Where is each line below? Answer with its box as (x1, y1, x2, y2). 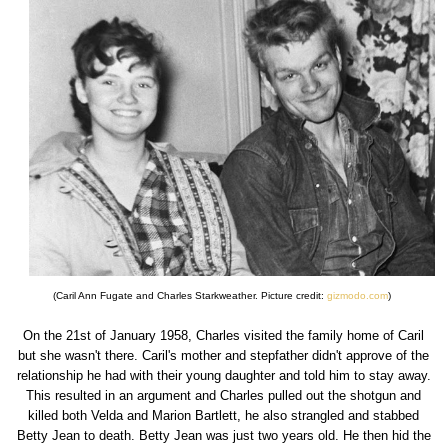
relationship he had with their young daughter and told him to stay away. (16, 367, 431, 383)
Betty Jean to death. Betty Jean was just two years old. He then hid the (16, 427, 431, 443)
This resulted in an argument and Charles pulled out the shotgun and (26, 387, 422, 403)
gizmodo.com (327, 289, 389, 301)
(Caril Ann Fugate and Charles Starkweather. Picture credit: (53, 289, 328, 301)
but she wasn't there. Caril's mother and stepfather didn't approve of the (18, 347, 430, 363)
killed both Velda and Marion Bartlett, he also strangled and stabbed (28, 407, 420, 423)
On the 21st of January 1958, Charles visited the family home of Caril (23, 327, 425, 343)
